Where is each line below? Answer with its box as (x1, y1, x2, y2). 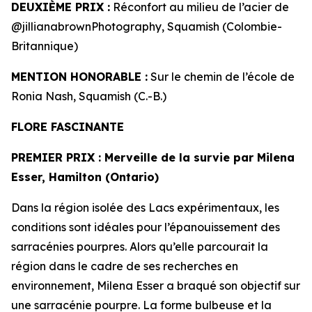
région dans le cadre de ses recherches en (11, 259, 238, 274)
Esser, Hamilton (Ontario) (11, 170, 159, 185)
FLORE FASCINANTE (11, 120, 127, 134)
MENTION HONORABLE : (11, 70, 148, 84)
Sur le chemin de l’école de (148, 70, 295, 84)
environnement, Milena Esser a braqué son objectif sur (11, 279, 300, 293)
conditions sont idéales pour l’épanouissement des (11, 220, 280, 235)
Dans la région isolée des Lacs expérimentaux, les (11, 201, 279, 215)
